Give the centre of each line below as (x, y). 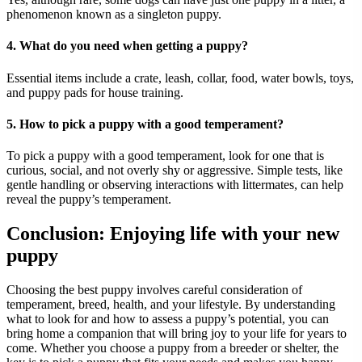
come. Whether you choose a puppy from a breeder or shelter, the (173, 347)
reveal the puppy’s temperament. (89, 200)
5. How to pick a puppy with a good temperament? (145, 124)
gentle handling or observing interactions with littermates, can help (175, 185)
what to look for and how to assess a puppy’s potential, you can (168, 318)
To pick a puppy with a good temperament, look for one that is (165, 156)
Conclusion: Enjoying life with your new (173, 234)
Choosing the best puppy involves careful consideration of (154, 289)
